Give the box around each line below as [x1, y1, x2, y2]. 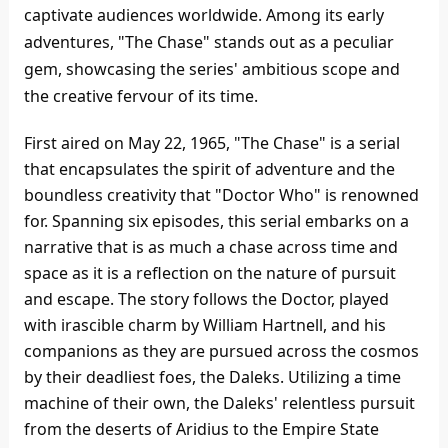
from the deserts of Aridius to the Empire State [23, 418, 379, 441]
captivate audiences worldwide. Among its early [23, 4, 384, 27]
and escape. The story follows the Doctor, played [23, 288, 389, 311]
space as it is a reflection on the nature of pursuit [23, 262, 396, 285]
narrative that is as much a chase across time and [23, 236, 398, 259]
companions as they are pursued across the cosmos [23, 340, 419, 363]
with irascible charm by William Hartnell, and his [23, 314, 386, 337]
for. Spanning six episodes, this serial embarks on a [23, 210, 409, 233]
